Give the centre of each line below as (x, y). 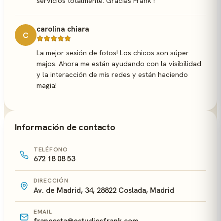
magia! (47, 85)
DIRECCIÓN (51, 181)
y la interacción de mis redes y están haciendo (112, 74)
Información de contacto (65, 127)
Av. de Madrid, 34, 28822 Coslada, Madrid (104, 190)
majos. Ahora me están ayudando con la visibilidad (119, 63)
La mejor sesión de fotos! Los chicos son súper (113, 53)
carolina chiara (63, 29)
